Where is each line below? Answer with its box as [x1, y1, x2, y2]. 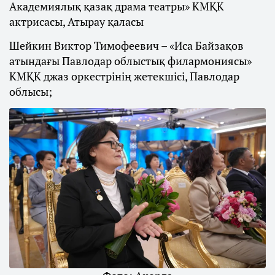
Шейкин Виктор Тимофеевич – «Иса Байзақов [9, 38, 244, 53]
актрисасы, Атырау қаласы [9, 14, 144, 29]
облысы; [9, 84, 52, 99]
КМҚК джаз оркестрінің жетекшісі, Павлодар [9, 69, 239, 84]
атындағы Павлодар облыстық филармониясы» [9, 53, 252, 69]
